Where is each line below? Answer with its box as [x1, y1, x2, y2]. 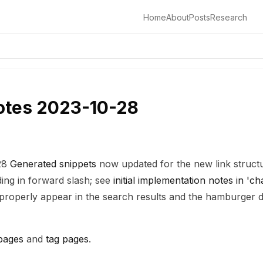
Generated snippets [10, 158, 96, 170]
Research [210, 12, 248, 22]
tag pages [46, 233, 89, 245]
